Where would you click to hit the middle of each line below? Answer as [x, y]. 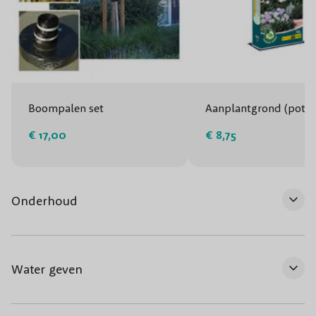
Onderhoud [44, 200]
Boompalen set [66, 108]
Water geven [47, 269]
